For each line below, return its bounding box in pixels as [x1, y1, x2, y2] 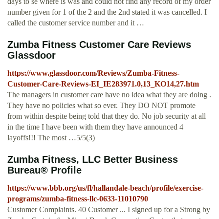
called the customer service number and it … [7, 19, 144, 27]
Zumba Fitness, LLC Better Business [7, 154, 178, 165]
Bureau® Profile [7, 165, 82, 176]
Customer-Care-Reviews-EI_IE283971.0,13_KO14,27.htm [7, 80, 199, 88]
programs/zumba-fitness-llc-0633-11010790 [7, 195, 148, 203]
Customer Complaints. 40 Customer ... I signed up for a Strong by [7, 205, 210, 214]
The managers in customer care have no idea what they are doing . [7, 90, 211, 99]
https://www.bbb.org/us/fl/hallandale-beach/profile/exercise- [7, 184, 203, 193]
